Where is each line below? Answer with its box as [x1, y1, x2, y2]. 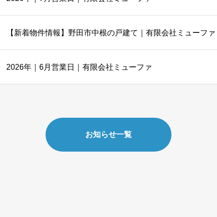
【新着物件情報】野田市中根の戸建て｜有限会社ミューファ [6, 28, 216, 37]
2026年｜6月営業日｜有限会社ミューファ [6, 62, 152, 71]
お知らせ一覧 [85, 130, 132, 139]
